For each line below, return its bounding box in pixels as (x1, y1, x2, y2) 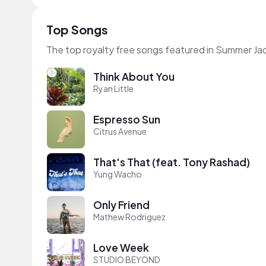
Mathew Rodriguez (93, 211, 166, 222)
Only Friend (93, 198, 150, 211)
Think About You (93, 69, 175, 83)
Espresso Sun (93, 112, 160, 126)
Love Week (93, 240, 149, 254)
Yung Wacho (93, 168, 142, 179)
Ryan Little (93, 83, 134, 94)
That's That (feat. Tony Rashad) (93, 155, 250, 169)
